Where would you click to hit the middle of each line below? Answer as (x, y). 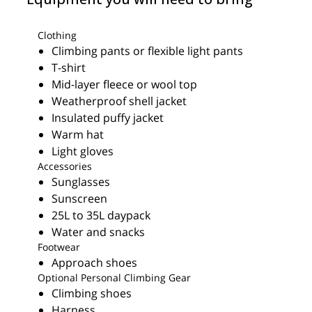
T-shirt (69, 68)
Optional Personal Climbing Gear (114, 278)
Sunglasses (81, 182)
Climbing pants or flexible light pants (147, 51)
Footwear (59, 247)
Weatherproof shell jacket (119, 101)
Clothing (57, 35)
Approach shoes (94, 263)
